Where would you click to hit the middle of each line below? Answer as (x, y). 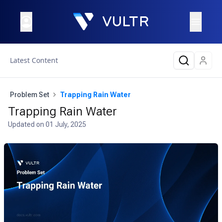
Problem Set (29, 95)
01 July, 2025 (66, 124)
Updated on (27, 124)
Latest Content (34, 60)
